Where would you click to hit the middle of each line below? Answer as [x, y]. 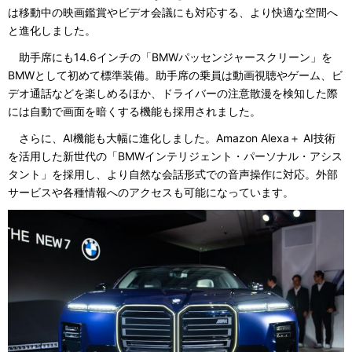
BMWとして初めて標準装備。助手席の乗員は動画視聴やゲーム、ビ [175, 75]
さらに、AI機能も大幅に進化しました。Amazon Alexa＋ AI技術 [172, 138]
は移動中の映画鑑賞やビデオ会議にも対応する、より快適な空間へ [173, 12]
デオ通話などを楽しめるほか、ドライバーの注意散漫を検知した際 [173, 93]
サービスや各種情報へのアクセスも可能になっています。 [151, 192]
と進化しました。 [52, 30]
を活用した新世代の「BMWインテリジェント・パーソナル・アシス [175, 156]
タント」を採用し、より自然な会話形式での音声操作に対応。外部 [173, 174]
